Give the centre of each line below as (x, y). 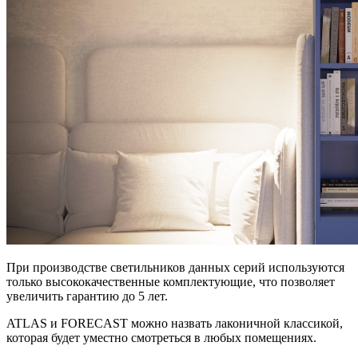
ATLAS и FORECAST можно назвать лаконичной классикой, (175, 323)
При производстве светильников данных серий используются (175, 267)
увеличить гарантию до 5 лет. (87, 296)
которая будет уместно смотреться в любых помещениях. (161, 337)
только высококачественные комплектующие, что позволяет (171, 281)
